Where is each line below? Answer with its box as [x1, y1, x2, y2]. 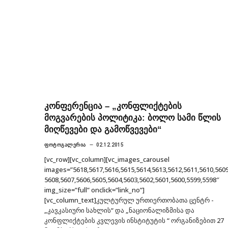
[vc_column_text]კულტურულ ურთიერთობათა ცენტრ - [44, 195, 214, 205]
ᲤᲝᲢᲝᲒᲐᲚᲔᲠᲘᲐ [44, 141, 86, 148]
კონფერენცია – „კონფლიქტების [44, 101, 182, 111]
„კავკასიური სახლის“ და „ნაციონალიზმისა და [44, 205, 194, 215]
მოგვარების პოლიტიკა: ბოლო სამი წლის [44, 112, 221, 123]
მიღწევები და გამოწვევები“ [44, 124, 162, 134]
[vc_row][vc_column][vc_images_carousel [44, 154, 169, 164]
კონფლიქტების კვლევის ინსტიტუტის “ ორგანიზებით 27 [44, 215, 224, 225]
